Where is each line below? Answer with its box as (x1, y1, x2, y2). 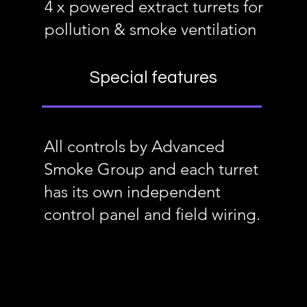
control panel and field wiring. (43, 204, 260, 224)
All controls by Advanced (43, 136, 225, 156)
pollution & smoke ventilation (44, 19, 256, 39)
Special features (89, 69, 217, 86)
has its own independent (43, 182, 221, 201)
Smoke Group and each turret (43, 159, 258, 179)
